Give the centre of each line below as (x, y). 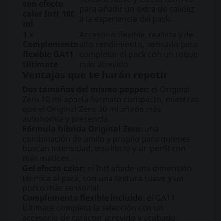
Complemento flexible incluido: (84, 198)
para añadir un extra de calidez (137, 9)
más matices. (47, 158)
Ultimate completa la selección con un (93, 208)
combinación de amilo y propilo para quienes (106, 139)
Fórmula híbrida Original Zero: (82, 129)
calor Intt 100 (49, 14)
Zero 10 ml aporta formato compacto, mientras (110, 99)
